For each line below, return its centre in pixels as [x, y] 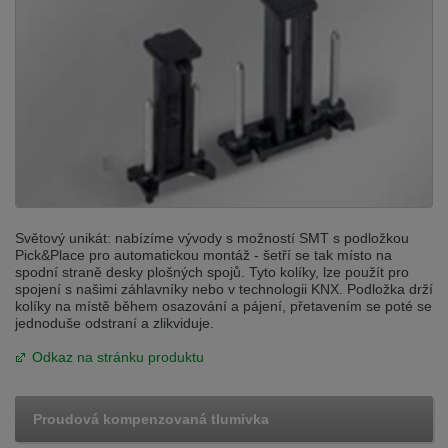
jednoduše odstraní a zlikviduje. [114, 323]
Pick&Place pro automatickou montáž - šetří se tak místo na [203, 255]
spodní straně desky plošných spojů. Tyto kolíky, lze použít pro [212, 272]
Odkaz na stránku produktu [118, 357]
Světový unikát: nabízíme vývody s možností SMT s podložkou [212, 238]
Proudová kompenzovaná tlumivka [151, 418]
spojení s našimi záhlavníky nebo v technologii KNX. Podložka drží [224, 289]
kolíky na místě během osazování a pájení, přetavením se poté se [223, 306]
